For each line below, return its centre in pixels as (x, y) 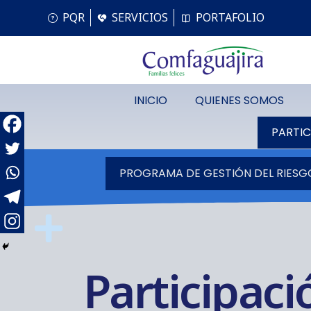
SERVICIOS (140, 17)
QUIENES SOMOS (240, 101)
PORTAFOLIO (230, 17)
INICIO (151, 101)
